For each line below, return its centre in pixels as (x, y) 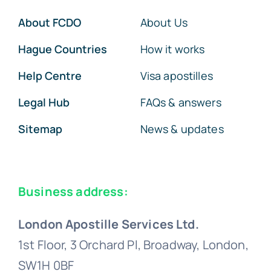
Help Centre (50, 76)
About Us (164, 23)
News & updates (182, 129)
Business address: (73, 192)
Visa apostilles (176, 76)
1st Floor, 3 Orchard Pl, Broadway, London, (133, 245)
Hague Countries (62, 49)
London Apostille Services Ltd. (108, 224)
